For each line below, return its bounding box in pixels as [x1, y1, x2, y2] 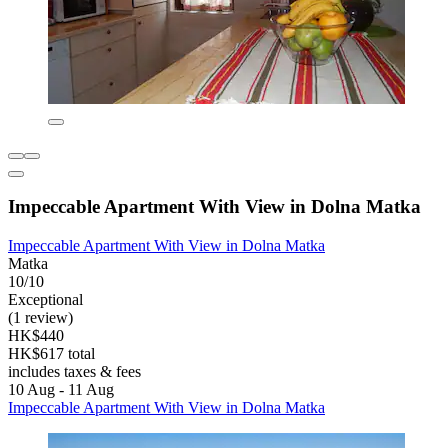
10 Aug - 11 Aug [8, 380, 114, 398]
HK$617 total [8, 344, 95, 362]
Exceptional [8, 290, 83, 308]
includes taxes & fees [8, 362, 141, 380]
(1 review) [8, 308, 73, 326]
